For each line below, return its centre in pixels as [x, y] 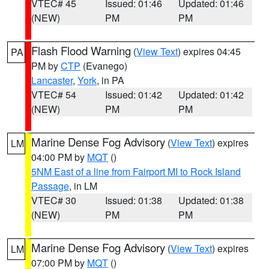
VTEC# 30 [54, 200]
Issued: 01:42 [133, 95]
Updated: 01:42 [211, 95]
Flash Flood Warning [81, 50]
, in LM [83, 186]
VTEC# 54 [54, 95]
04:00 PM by [59, 157]
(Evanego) [104, 66]
